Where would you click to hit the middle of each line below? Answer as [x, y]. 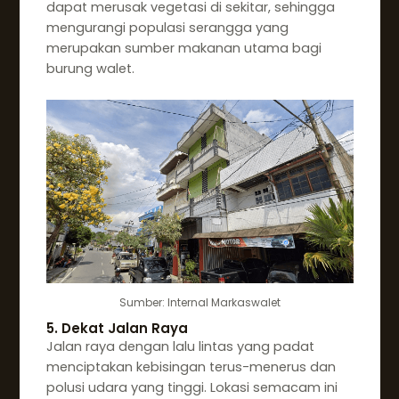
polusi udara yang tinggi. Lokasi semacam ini [191, 388]
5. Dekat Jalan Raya [117, 329]
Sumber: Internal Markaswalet [200, 302]
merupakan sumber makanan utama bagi [183, 48]
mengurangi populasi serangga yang [167, 27]
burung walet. [90, 68]
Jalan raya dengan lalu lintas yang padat [180, 347]
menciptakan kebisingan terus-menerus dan [191, 367]
